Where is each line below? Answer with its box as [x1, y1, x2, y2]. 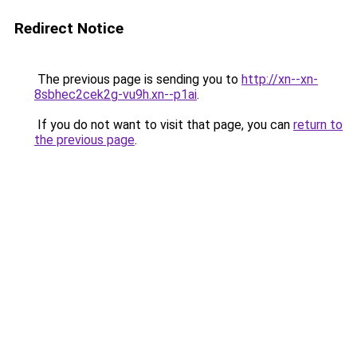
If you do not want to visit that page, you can [34, 117, 293, 132]
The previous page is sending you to [34, 72, 241, 87]
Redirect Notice [14, 19, 124, 37]
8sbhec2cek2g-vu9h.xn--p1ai [34, 87, 197, 102]
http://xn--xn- [241, 72, 318, 87]
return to [293, 117, 343, 132]
